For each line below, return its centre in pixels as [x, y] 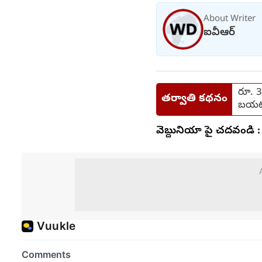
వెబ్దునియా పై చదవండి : [208, 131]
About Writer [230, 19]
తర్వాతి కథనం [194, 99]
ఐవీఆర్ [219, 33]
